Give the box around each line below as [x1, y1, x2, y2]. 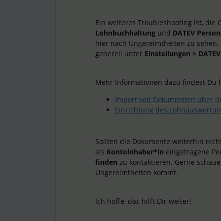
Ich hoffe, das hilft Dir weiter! [95, 196, 191, 206]
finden [95, 157, 119, 167]
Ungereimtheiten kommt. [95, 168, 178, 177]
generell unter [95, 49, 145, 58]
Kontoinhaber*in [107, 147, 166, 156]
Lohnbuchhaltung [95, 28, 157, 37]
